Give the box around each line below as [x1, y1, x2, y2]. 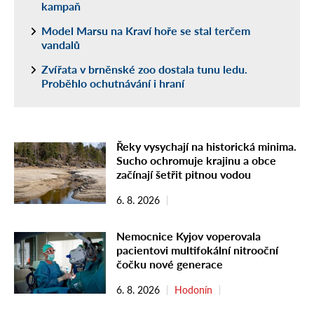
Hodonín [175, 284, 212, 296]
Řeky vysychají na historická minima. [116, 139, 296, 153]
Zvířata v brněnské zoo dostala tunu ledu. [41, 62, 247, 76]
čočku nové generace [116, 257, 223, 271]
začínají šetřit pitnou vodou [116, 168, 251, 182]
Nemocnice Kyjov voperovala [116, 229, 261, 243]
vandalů [41, 38, 80, 52]
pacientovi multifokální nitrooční [116, 243, 278, 257]
